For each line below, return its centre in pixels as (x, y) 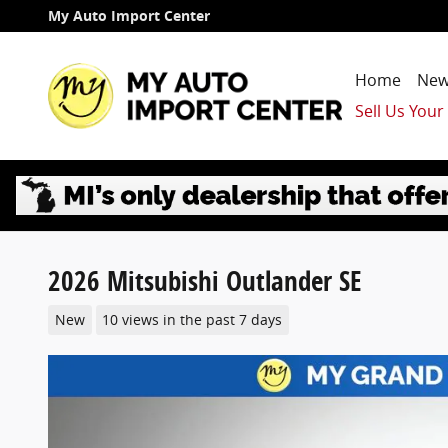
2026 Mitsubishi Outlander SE (205, 280)
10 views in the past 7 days (192, 319)
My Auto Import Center (129, 16)
